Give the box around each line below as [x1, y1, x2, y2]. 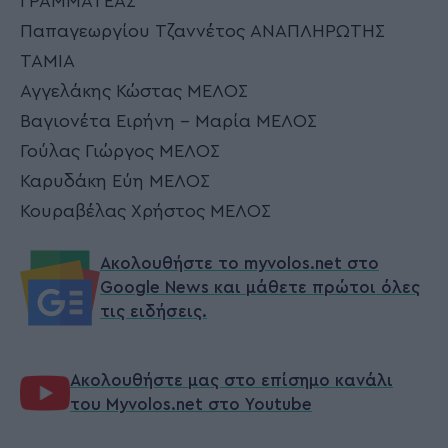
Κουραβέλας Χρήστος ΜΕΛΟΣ [20, 201, 271, 220]
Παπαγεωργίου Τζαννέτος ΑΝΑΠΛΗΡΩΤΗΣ [20, 21, 385, 40]
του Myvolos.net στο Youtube [70, 396, 312, 414]
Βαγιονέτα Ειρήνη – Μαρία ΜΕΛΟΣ [20, 111, 317, 130]
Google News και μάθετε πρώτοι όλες [100, 279, 420, 297]
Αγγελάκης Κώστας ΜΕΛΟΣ [20, 81, 248, 100]
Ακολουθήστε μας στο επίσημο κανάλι [70, 372, 393, 390]
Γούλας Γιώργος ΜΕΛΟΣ [20, 141, 220, 160]
